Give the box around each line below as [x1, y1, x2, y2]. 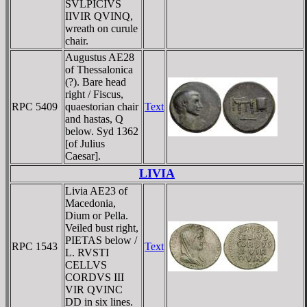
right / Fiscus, [65, 88, 123, 100]
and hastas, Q [65, 112, 123, 125]
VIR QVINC [65, 283, 123, 295]
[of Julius [65, 137, 105, 149]
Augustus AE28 [65, 51, 134, 63]
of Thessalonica [65, 63, 133, 75]
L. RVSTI [65, 246, 109, 258]
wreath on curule [65, 22, 138, 34]
